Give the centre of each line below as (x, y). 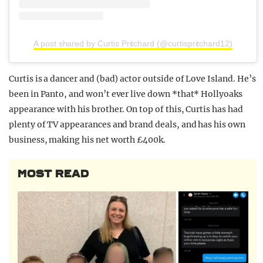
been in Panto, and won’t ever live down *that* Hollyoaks (126, 94)
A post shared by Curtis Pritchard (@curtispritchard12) (133, 43)
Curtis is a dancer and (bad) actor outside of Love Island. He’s (132, 78)
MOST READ (53, 173)
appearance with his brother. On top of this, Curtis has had (126, 109)
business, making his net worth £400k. (87, 139)
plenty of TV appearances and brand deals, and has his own (127, 124)
